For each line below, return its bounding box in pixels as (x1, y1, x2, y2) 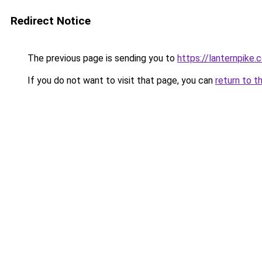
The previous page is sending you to (25, 53, 177, 64)
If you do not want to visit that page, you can (25, 75, 215, 86)
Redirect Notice (11, 14, 91, 27)
